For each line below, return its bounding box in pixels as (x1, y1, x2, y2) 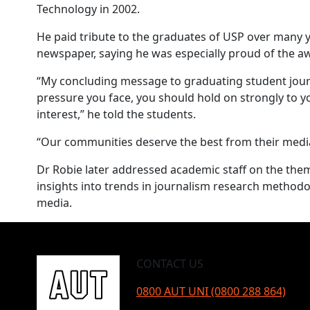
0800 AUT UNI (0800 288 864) (136, 284, 286, 299)
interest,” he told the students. (37, 107, 196, 122)
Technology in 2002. (37, 1, 140, 17)
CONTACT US (136, 256, 203, 271)
